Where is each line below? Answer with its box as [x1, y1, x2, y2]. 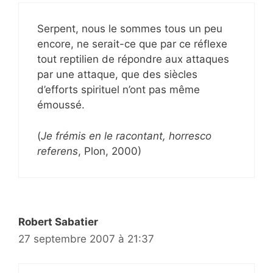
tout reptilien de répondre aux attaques [37, 53, 229, 66]
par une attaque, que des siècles [37, 68, 197, 81]
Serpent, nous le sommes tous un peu [37, 23, 222, 35]
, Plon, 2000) [78, 144, 141, 157]
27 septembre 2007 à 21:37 [18, 232, 154, 245]
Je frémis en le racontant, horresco [41, 129, 211, 142]
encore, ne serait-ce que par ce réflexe [37, 38, 227, 51]
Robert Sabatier [18, 215, 98, 228]
